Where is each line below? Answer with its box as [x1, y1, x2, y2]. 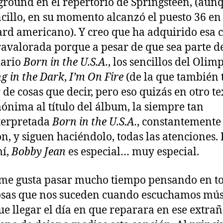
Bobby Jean [11, 145, 66, 159]
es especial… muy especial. [66, 145, 199, 159]
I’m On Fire [69, 71, 123, 85]
